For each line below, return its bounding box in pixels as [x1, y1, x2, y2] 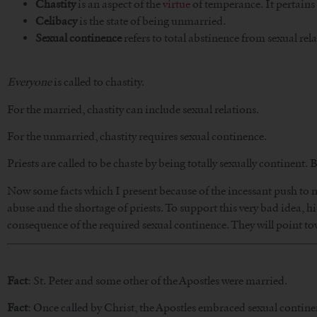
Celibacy [35, 13, 79, 28]
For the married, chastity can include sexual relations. [7, 102, 259, 116]
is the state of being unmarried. [79, 13, 226, 28]
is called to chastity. [54, 75, 144, 89]
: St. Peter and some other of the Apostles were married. [28, 273, 287, 287]
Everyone [7, 75, 54, 89]
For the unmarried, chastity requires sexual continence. [7, 129, 267, 143]
